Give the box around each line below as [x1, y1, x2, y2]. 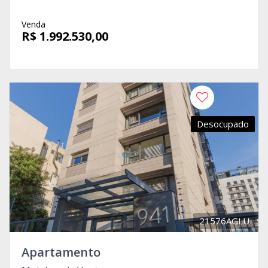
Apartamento [22, 243, 100, 260]
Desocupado [197, 117, 249, 130]
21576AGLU [199, 214, 249, 227]
